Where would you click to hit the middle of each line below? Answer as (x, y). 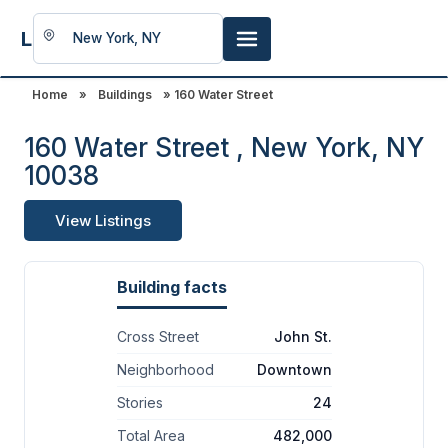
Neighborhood (165, 369)
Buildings (125, 94)
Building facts (171, 287)
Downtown (294, 369)
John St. (302, 336)
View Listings (103, 220)
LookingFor (74, 38)
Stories (139, 402)
